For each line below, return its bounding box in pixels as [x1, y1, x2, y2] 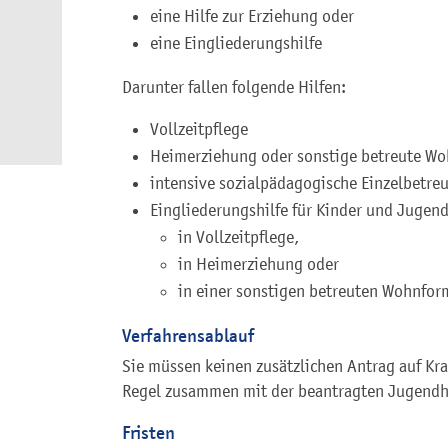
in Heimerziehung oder [178, 253, 339, 274]
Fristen [122, 420, 175, 444]
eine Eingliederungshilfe [150, 32, 322, 53]
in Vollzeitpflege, [178, 226, 299, 247]
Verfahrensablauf [122, 323, 254, 347]
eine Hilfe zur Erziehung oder [150, 5, 354, 26]
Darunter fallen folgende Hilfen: [122, 76, 346, 97]
